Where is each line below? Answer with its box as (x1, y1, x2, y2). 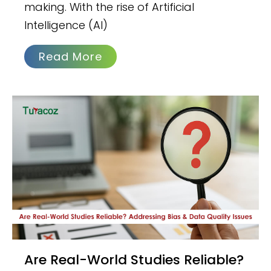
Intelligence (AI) (24, 17, 108, 33)
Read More (39, 48, 103, 64)
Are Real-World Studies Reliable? (24, 250, 34, 269)
